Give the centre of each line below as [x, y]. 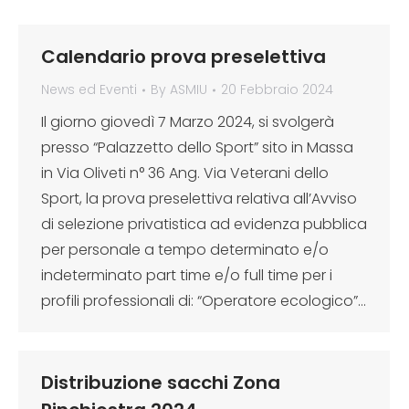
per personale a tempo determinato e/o [185, 250]
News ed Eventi [89, 89]
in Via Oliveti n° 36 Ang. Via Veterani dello [185, 173]
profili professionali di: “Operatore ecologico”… [204, 301]
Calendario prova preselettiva [184, 57]
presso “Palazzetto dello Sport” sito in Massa [197, 147]
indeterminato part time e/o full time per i [187, 275]
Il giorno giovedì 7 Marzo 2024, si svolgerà [188, 122]
